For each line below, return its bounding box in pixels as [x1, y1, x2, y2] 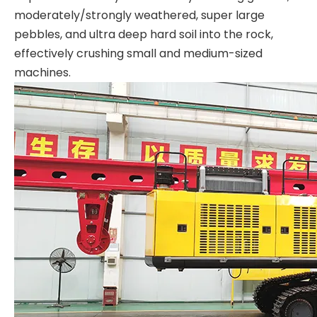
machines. [14, 64, 71, 81]
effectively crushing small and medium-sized [14, 45, 263, 62]
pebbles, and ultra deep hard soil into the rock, [14, 26, 273, 42]
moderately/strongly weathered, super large [14, 7, 265, 23]
